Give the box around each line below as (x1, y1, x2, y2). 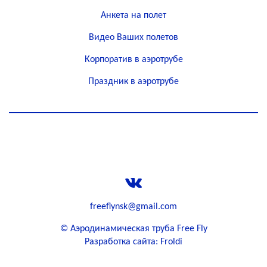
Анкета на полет (101, 11, 166, 20)
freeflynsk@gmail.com (90, 202, 177, 212)
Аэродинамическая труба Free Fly (70, 224, 207, 234)
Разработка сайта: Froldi (85, 237, 182, 247)
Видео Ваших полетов (89, 33, 178, 42)
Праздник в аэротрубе (88, 77, 179, 86)
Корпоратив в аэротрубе (84, 55, 183, 64)
